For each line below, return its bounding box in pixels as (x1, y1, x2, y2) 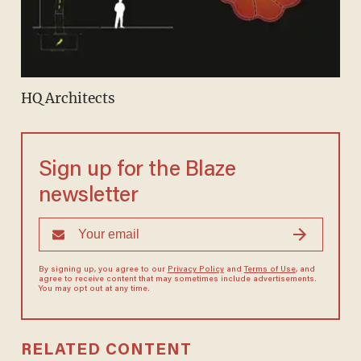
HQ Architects (20, 89, 115, 107)
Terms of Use (243, 265, 296, 274)
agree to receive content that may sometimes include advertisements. (38, 275, 317, 284)
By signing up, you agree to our (38, 265, 168, 274)
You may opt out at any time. (38, 284, 150, 293)
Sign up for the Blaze (38, 159, 236, 181)
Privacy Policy (167, 265, 224, 274)
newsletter (38, 185, 139, 207)
